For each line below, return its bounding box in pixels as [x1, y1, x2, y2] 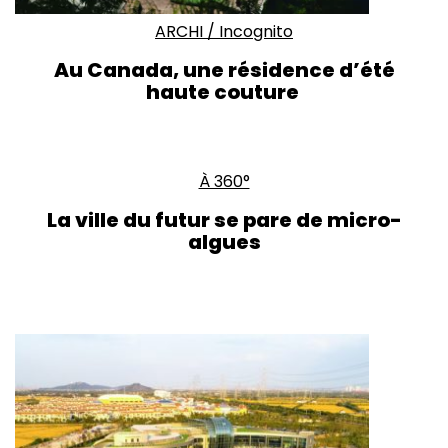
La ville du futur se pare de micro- [46, 205, 402, 234]
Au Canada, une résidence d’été [53, 55, 395, 84]
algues [187, 227, 261, 256]
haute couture [145, 77, 303, 106]
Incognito [219, 19, 293, 43]
